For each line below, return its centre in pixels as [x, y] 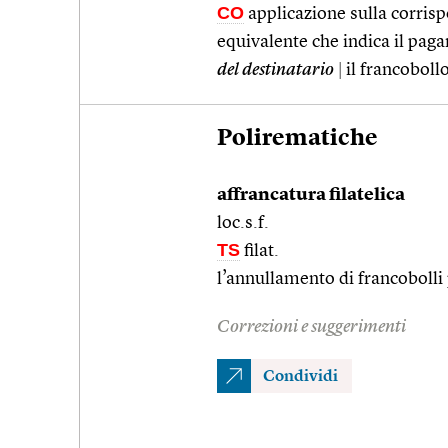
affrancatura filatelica [311, 194]
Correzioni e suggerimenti [311, 326]
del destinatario [275, 69]
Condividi [300, 376]
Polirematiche [297, 138]
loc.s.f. [243, 222]
